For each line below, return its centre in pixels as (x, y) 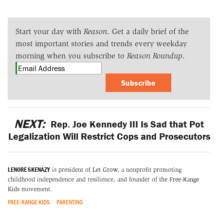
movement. (36, 189)
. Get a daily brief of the (148, 31)
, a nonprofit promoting (149, 170)
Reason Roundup (155, 55)
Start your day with (50, 31)
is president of (72, 170)
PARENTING (69, 202)
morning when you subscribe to (71, 55)
